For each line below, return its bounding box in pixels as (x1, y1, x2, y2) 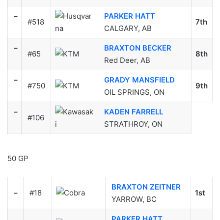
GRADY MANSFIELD (104, 75, 175, 84)
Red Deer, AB (102, 55, 152, 65)
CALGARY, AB (102, 23, 154, 33)
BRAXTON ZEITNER (111, 182, 181, 192)
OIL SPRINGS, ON (102, 87, 166, 97)
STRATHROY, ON (102, 119, 165, 129)
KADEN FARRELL (104, 107, 163, 116)
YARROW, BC (109, 194, 159, 204)
